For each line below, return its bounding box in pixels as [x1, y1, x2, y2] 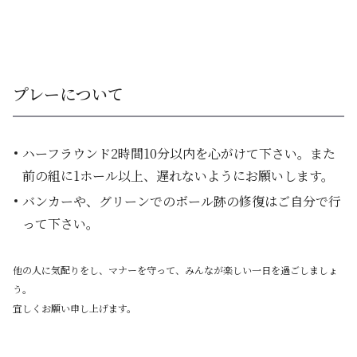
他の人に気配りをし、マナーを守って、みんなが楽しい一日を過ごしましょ [13, 263, 338, 277]
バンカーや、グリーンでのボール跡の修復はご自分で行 [22, 192, 341, 210]
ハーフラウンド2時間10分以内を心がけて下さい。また [22, 144, 335, 163]
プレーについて [13, 82, 124, 105]
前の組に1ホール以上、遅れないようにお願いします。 [22, 167, 334, 185]
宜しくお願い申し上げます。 [13, 301, 136, 315]
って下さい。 [22, 214, 99, 233]
